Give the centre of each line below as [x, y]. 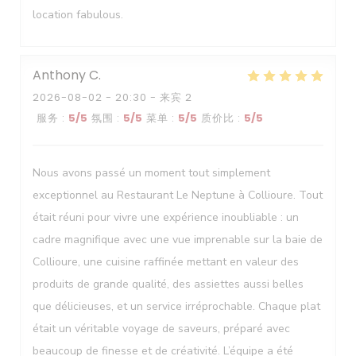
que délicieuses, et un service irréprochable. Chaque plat [176, 306]
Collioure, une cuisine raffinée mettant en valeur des [166, 262]
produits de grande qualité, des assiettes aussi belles [168, 284]
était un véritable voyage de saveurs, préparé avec [161, 329]
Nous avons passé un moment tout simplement [151, 173]
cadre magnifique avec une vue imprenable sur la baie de [178, 240]
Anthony [59, 75]
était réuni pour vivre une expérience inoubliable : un [166, 217]
